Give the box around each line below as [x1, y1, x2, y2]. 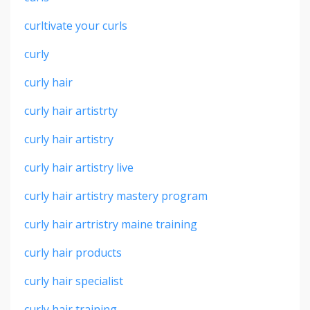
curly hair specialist [24, 273, 123, 289]
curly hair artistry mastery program [24, 188, 208, 203]
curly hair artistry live [24, 159, 134, 175]
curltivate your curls [24, 17, 127, 33]
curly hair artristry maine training [24, 216, 197, 232]
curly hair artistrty [24, 102, 118, 118]
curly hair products [24, 244, 122, 260]
